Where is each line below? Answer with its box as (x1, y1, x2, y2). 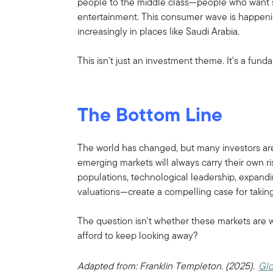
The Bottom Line (77, 99, 223, 129)
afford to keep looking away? (77, 228, 199, 243)
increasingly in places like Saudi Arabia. (77, 24, 240, 38)
